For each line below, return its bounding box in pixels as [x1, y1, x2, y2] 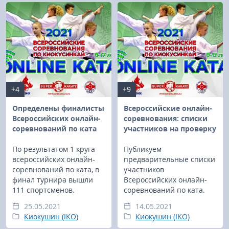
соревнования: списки [124, 113, 208, 123]
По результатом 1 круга [12, 144, 95, 154]
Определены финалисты [12, 103, 104, 113]
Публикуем [124, 144, 162, 154]
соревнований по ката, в [12, 164, 99, 174]
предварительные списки [124, 154, 215, 164]
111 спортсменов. [12, 185, 75, 195]
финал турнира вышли [12, 174, 93, 185]
